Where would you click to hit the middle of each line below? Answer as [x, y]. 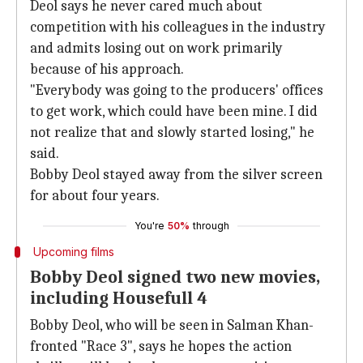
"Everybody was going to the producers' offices [177, 90]
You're [149, 226]
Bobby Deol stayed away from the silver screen [176, 175]
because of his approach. [107, 69]
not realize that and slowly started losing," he [172, 132]
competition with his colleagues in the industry [178, 27]
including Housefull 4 [119, 298]
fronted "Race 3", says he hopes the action [161, 346]
